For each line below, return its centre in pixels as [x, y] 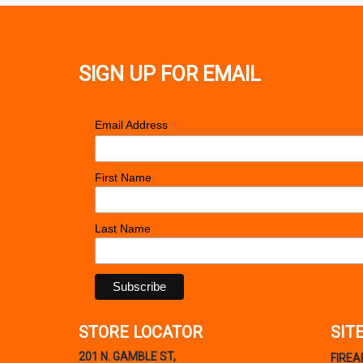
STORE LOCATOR [141, 333]
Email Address [133, 125]
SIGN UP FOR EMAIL [170, 75]
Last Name [123, 229]
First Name [123, 178]
